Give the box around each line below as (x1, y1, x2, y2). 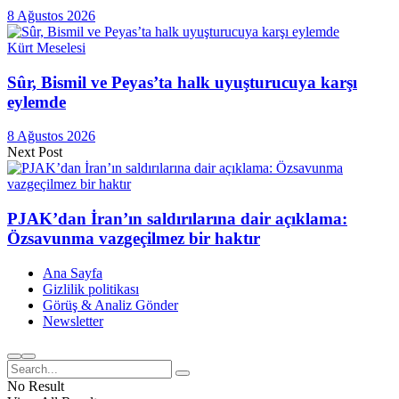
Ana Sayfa (43, 265, 102, 281)
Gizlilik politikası (43, 281, 139, 297)
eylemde (7, 92, 66, 111)
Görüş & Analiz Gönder (43, 297, 178, 313)
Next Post (7, 144, 62, 160)
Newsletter (43, 313, 103, 329)
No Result (7, 378, 64, 394)
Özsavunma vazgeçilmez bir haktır (7, 229, 260, 248)
